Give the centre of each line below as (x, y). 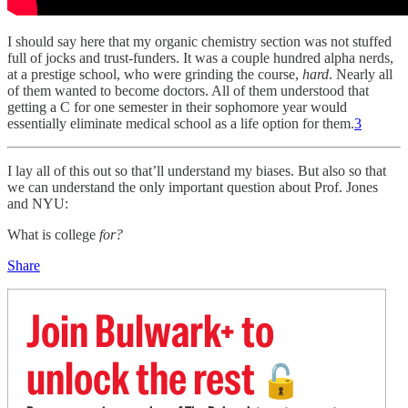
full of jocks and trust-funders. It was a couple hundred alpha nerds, (200, 57)
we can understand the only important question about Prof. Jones (193, 187)
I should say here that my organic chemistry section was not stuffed (199, 41)
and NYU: (38, 203)
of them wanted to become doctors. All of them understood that (188, 90)
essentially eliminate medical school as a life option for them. (181, 123)
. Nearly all (361, 74)
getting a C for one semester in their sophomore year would (177, 107)
